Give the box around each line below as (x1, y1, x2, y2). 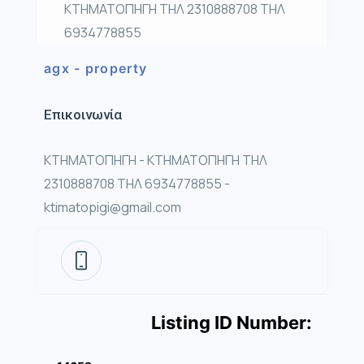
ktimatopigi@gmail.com (44, 198, 181, 217)
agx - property (44, 60, 148, 77)
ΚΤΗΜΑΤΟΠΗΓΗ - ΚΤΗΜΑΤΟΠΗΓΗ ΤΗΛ (44, 151, 267, 170)
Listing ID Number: (151, 312, 312, 334)
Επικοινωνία (44, 106, 122, 123)
